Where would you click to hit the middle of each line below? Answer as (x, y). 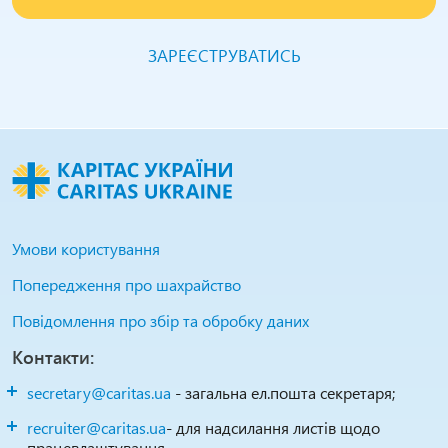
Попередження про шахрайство (126, 284)
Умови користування (86, 248)
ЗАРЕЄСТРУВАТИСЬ (224, 55)
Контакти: (53, 357)
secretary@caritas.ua (99, 392)
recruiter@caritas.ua (96, 427)
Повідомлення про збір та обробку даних (160, 320)
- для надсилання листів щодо (273, 427)
